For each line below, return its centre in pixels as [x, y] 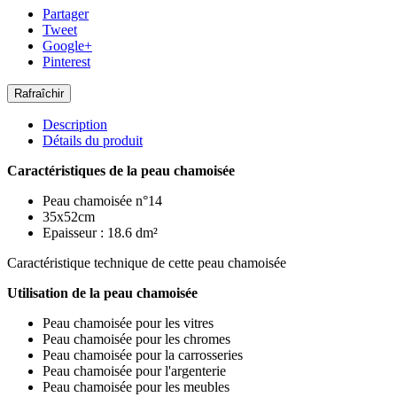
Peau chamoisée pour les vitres [128, 323]
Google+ [67, 46]
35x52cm [69, 217]
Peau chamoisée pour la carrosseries [143, 355]
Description [75, 125]
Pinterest [66, 62]
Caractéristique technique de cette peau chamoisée [147, 263]
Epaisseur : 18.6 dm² [100, 233]
